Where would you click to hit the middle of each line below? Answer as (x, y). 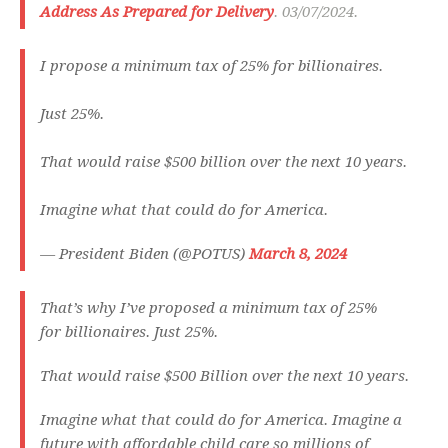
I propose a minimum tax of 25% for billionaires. (211, 66)
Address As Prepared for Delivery (157, 12)
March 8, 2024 (298, 254)
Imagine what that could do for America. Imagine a (221, 420)
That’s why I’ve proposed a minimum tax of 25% (208, 308)
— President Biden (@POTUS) (144, 254)
